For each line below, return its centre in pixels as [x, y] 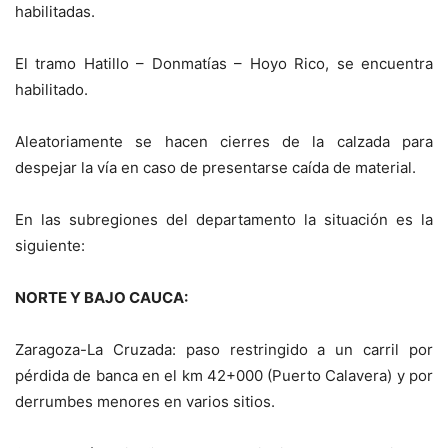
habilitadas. [55, 12]
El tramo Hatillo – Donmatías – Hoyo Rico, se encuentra [224, 64]
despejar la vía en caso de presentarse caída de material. [215, 168]
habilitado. [51, 90]
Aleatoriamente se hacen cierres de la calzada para [224, 142]
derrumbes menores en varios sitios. [145, 402]
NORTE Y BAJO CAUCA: [101, 298]
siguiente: [50, 246]
